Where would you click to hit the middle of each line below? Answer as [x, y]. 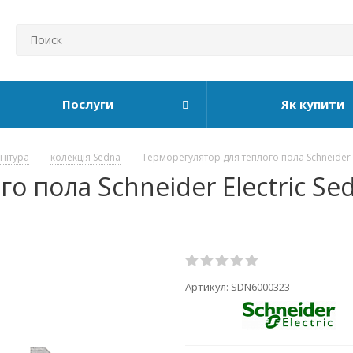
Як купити [312, 104]
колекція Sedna [85, 157]
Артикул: [208, 287]
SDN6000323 [260, 287]
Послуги [88, 104]
